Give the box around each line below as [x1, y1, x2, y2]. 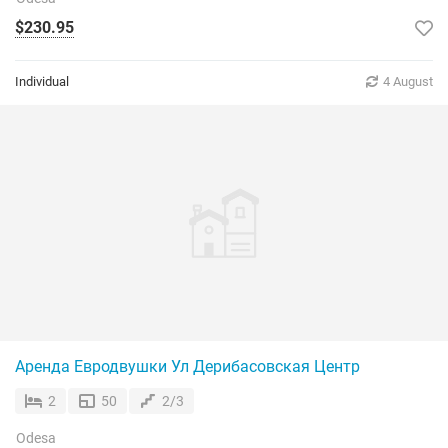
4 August [383, 74, 433, 89]
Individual [15, 74, 69, 89]
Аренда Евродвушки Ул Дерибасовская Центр [15, 357, 360, 376]
